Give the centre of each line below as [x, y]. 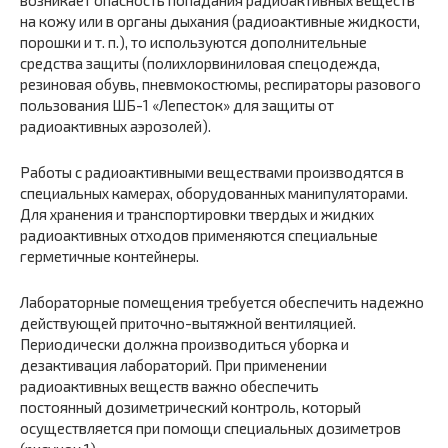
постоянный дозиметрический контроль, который [190, 406]
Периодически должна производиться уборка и [184, 343]
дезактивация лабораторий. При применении [173, 364]
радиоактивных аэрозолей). [115, 125]
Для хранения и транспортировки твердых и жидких [197, 213]
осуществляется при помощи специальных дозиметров [210, 427]
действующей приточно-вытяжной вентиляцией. [188, 322]
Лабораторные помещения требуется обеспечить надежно [222, 301]
